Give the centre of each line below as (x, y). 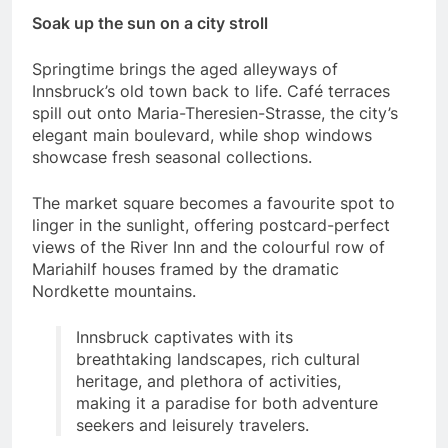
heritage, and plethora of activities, (208, 381)
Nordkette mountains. (114, 291)
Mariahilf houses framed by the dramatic (185, 269)
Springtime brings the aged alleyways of (185, 69)
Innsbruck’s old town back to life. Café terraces (211, 91)
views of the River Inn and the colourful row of (208, 247)
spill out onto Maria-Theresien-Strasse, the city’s (215, 113)
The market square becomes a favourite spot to (213, 203)
